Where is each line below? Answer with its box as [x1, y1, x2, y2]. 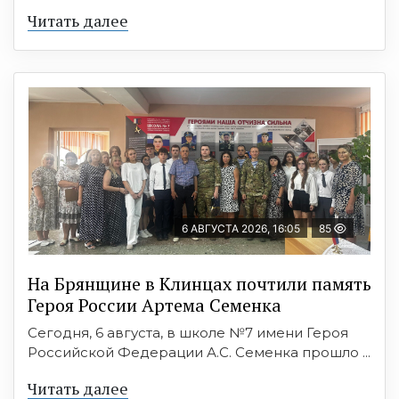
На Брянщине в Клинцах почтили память [28, 272, 371, 296]
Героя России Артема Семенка [28, 293, 281, 317]
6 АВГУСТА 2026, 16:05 [182, 222, 300, 235]
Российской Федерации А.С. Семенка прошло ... [28, 344, 370, 361]
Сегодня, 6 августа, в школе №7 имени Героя [28, 324, 348, 341]
